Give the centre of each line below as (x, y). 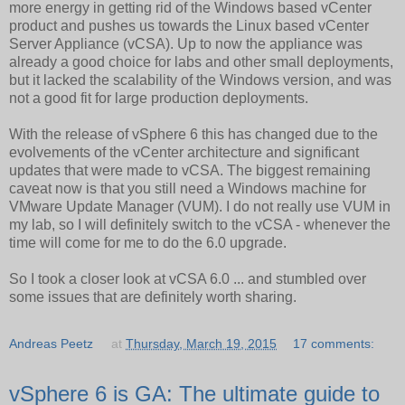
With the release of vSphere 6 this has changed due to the (193, 134)
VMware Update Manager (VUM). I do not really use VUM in (200, 206)
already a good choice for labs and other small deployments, (201, 61)
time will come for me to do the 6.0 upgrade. (148, 242)
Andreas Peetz (51, 343)
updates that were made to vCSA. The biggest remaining (190, 170)
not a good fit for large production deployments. (159, 98)
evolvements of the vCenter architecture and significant (184, 152)
